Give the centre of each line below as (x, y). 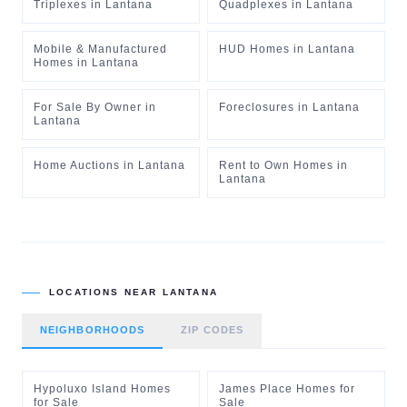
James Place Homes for (287, 389)
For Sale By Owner (88, 107)
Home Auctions (77, 165)
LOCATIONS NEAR (106, 292)
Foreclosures (257, 107)
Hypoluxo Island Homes (102, 389)
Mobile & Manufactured (100, 49)
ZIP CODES (212, 330)
